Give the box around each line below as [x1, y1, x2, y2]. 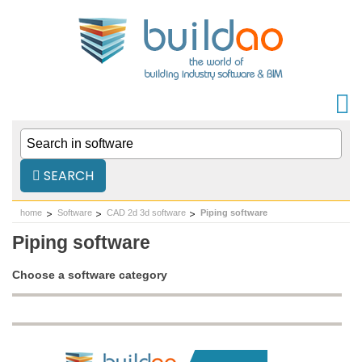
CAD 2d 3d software [107, 208, 186, 217]
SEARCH [40, 166, 94, 185]
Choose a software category [12, 268, 167, 281]
